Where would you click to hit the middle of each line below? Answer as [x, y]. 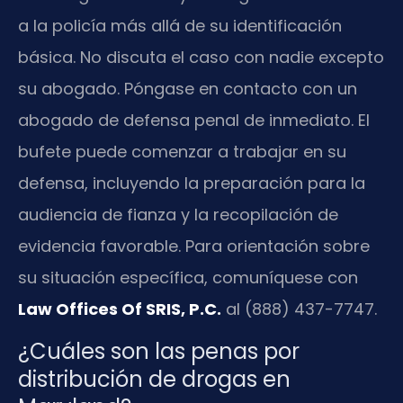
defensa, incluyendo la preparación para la [192, 183]
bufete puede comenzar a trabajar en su [182, 151]
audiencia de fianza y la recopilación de [178, 214]
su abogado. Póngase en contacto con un [188, 88]
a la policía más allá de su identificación [180, 25]
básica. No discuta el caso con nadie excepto [201, 57]
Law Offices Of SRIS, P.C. [120, 309]
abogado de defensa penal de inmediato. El [194, 120]
